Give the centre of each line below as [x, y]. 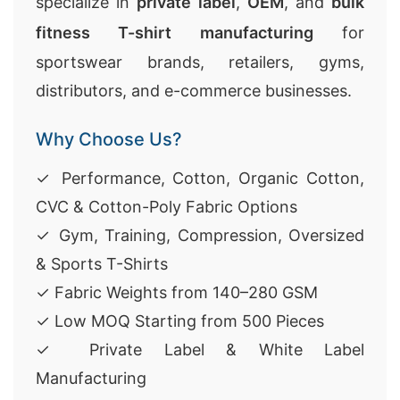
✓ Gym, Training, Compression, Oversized [200, 235]
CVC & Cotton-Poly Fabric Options [167, 207]
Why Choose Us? [109, 139]
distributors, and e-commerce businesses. [194, 91]
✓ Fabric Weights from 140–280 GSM [177, 292]
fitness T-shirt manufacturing [175, 33]
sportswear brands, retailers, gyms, [200, 62]
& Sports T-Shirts [102, 264]
